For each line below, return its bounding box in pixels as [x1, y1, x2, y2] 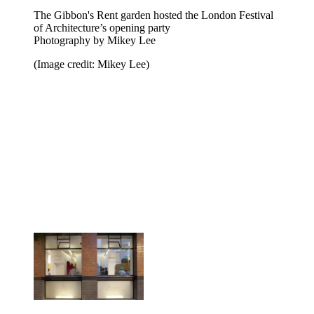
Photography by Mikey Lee [34, 34, 156, 47]
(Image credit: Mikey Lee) [34, 58, 149, 71]
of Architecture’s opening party [34, 22, 170, 34]
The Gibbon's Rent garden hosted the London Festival [34, 9, 273, 22]
